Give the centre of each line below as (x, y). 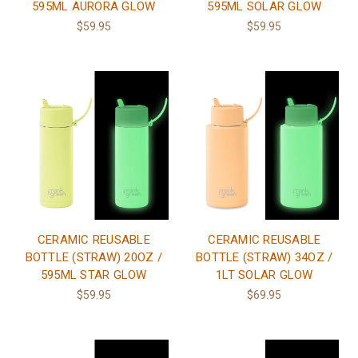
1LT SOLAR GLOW (265, 275)
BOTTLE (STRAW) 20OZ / (93, 258)
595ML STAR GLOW (93, 275)
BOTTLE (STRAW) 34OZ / (265, 258)
